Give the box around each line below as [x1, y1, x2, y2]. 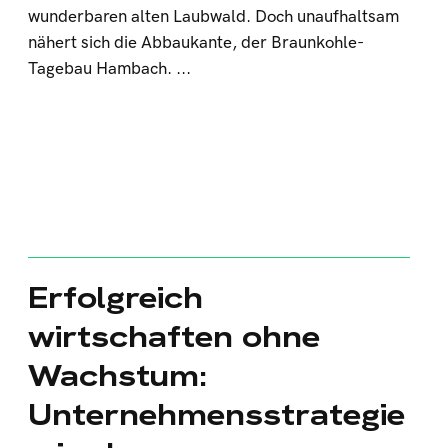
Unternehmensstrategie [28, 395, 406, 434]
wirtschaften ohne [28, 317, 321, 356]
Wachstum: [28, 356, 208, 395]
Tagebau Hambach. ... [28, 59, 192, 79]
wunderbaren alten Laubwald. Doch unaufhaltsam [28, 7, 400, 27]
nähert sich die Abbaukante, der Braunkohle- [28, 33, 365, 53]
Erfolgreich [28, 278, 204, 317]
